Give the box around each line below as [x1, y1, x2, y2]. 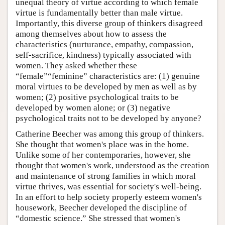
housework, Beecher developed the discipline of [16, 202, 187, 212]
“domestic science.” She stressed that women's [16, 213, 180, 223]
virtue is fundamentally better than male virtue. [16, 8, 183, 18]
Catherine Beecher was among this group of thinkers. [16, 129, 204, 139]
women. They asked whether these [16, 60, 137, 70]
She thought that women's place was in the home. [16, 139, 189, 149]
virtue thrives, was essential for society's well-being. [16, 181, 201, 191]
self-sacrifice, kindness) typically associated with [16, 50, 191, 60]
